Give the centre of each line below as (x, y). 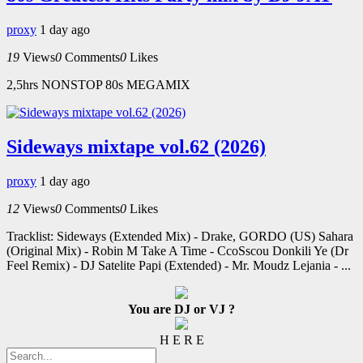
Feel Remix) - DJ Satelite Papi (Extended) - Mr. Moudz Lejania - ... (179, 265)
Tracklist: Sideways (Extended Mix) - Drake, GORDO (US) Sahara (180, 236)
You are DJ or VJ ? (181, 309)
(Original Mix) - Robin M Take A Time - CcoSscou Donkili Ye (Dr (177, 250)
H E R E (181, 340)
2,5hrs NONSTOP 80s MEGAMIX (98, 84)
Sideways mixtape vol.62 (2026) (136, 146)
